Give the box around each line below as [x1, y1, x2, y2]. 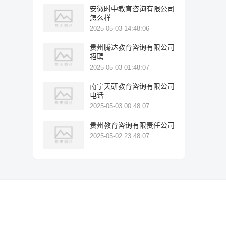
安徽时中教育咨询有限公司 [90, 5, 175, 13]
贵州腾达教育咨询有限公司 [90, 43, 175, 51]
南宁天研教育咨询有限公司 [90, 82, 175, 90]
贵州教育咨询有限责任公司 [90, 121, 175, 129]
